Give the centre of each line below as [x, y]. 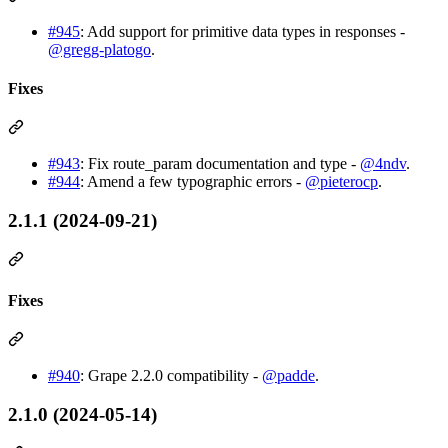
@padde [288, 376]
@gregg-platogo [99, 49]
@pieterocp [341, 182]
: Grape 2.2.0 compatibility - [171, 376]
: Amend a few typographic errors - [192, 182]
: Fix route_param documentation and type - [220, 164]
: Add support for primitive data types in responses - [242, 31]
